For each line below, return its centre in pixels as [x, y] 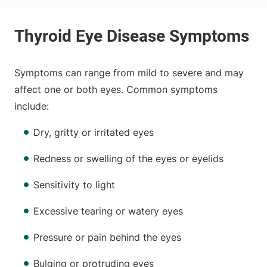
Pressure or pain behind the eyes [107, 237]
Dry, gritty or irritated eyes [94, 133]
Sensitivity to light [74, 185]
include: [32, 106]
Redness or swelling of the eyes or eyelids [128, 159]
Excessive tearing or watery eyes [108, 211]
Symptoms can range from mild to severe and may [129, 73]
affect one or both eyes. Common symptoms [116, 90]
